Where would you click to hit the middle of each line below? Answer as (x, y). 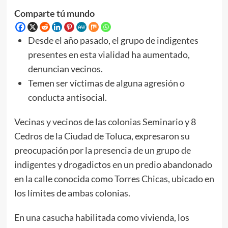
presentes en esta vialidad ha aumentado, (109, 55)
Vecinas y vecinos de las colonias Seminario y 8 (105, 122)
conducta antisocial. (67, 97)
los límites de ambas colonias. (72, 193)
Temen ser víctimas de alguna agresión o (106, 83)
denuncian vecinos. (65, 69)
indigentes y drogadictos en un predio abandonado (113, 165)
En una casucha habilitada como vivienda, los (102, 218)
